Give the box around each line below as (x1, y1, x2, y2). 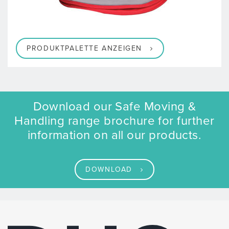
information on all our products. (27, 128, 202, 143)
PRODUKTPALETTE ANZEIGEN (27, 44, 142, 53)
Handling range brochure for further (14, 113, 215, 129)
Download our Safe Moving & (33, 99, 196, 114)
